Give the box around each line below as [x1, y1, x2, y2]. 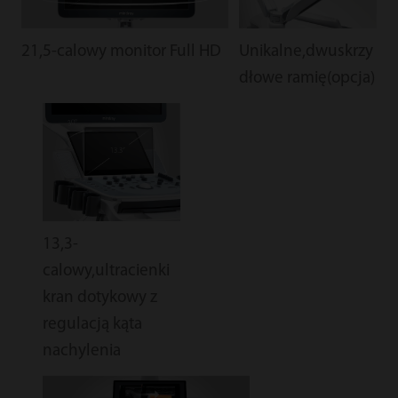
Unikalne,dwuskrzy [238, 44, 373, 61]
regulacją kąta [42, 315, 142, 333]
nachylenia [42, 342, 121, 360]
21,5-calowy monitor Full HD [20, 44, 221, 61]
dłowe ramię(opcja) [238, 70, 375, 88]
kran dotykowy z [42, 289, 157, 306]
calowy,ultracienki [42, 262, 170, 280]
